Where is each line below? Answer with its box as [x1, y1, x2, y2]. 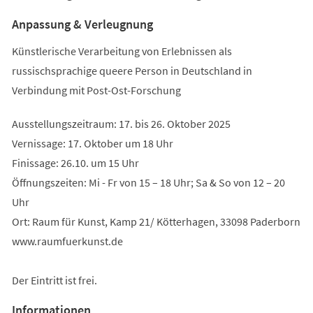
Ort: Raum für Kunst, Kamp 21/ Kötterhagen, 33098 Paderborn [11, 214, 300, 228]
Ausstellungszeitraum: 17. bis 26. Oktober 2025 [11, 116, 231, 131]
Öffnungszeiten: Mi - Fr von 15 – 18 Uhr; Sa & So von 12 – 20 [11, 175, 285, 189]
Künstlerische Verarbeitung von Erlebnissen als [11, 43, 232, 58]
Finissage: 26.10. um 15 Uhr [11, 155, 139, 170]
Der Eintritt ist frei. [11, 272, 97, 287]
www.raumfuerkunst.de [11, 233, 123, 248]
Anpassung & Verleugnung [11, 15, 153, 32]
